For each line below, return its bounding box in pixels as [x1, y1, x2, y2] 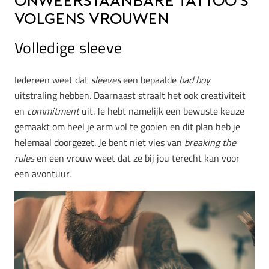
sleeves [91, 73, 121, 88]
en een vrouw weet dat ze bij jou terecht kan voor [34, 151, 240, 166]
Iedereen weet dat [14, 73, 91, 88]
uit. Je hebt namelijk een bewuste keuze [79, 104, 244, 119]
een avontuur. [14, 166, 71, 181]
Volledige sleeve [14, 35, 122, 59]
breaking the [184, 135, 236, 150]
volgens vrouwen [14, 13, 169, 28]
